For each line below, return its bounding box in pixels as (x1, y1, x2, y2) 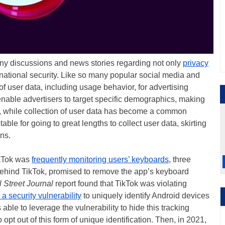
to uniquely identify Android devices (81, 191, 209, 200)
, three (169, 155, 191, 164)
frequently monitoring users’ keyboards (32, 155, 169, 164)
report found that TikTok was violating (53, 179, 187, 188)
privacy (183, 59, 208, 67)
